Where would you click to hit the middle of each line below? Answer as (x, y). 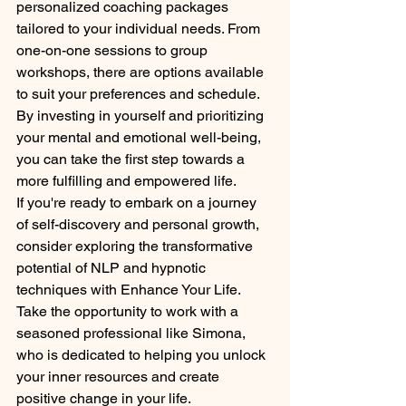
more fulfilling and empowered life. (126, 180)
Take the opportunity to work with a (129, 311)
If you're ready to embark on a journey (138, 202)
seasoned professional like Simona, (133, 333)
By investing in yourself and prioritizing (142, 115)
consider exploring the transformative (136, 246)
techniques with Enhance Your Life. (130, 289)
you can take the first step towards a (132, 159)
